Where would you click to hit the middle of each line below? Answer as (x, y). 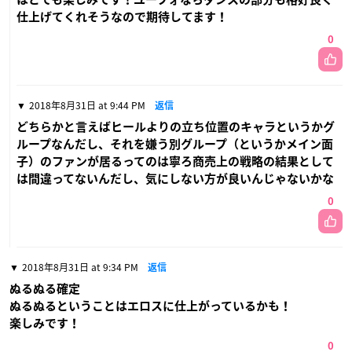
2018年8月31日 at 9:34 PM (80, 268)
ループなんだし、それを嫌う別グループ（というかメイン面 (175, 145)
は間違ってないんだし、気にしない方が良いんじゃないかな (175, 179)
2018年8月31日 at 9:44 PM (87, 106)
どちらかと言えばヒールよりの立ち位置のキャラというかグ (176, 127)
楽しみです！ (45, 324)
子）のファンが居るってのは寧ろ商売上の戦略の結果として (175, 162)
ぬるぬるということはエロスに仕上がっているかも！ (150, 306)
